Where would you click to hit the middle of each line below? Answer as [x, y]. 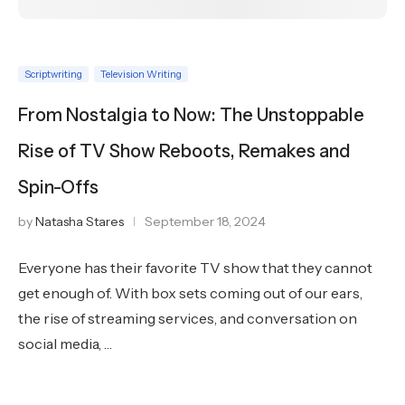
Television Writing [141, 74]
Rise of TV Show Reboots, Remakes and [184, 151]
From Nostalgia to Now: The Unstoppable [191, 115]
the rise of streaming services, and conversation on [188, 318]
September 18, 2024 [205, 221]
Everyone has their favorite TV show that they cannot [195, 268]
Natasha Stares [80, 221]
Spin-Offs [58, 187]
